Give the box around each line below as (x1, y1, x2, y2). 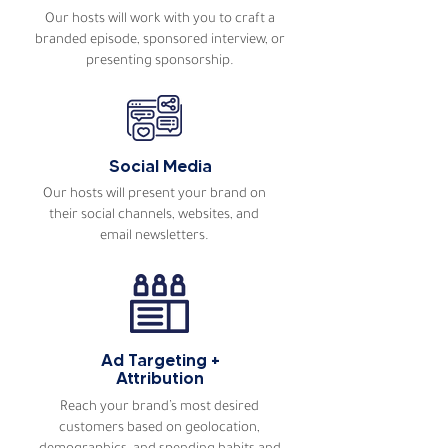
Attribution (116, 368, 204, 388)
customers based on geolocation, (59, 421, 260, 436)
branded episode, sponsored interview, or (35, 33, 285, 48)
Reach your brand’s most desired (60, 400, 259, 415)
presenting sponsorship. (86, 54, 234, 69)
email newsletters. (99, 229, 209, 244)
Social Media (108, 156, 212, 176)
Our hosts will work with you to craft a (45, 12, 275, 27)
